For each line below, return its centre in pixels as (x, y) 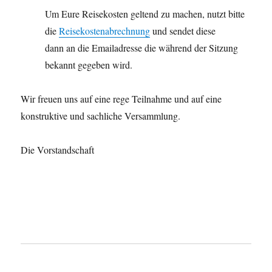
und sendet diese (183, 30)
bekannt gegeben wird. (89, 64)
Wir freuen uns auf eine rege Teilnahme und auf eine (121, 98)
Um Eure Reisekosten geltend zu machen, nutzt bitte (145, 13)
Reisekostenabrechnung (105, 30)
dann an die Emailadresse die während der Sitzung (142, 47)
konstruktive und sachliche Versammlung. (101, 115)
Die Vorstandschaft (58, 149)
